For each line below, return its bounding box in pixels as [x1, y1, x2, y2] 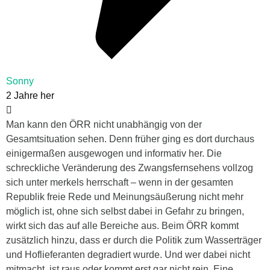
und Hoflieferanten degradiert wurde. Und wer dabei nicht [6, 250, 250, 260]
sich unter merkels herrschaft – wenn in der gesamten [6, 177, 233, 188]
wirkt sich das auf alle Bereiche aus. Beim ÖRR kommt [6, 221, 239, 231]
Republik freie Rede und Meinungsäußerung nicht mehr [6, 192, 243, 202]
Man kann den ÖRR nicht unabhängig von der [6, 119, 202, 130]
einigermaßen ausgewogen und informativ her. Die [6, 148, 222, 159]
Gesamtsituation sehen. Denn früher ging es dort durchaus [6, 134, 254, 145]
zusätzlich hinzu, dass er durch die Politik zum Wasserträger [6, 235, 262, 246]
